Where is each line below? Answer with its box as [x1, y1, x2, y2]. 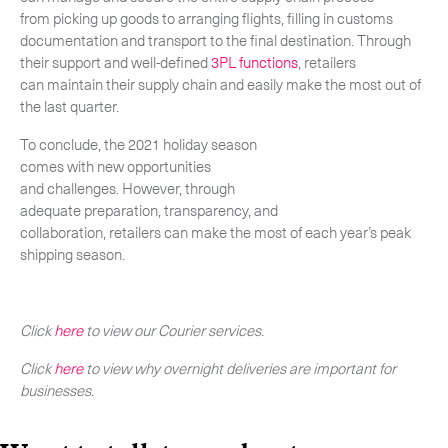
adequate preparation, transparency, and [20, 199, 278, 221]
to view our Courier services [86, 319, 261, 341]
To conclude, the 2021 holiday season [20, 133, 257, 155]
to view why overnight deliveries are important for [86, 357, 396, 379]
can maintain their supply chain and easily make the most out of [20, 73, 421, 95]
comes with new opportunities [20, 155, 211, 177]
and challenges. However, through [20, 177, 235, 199]
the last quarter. [20, 95, 125, 117]
